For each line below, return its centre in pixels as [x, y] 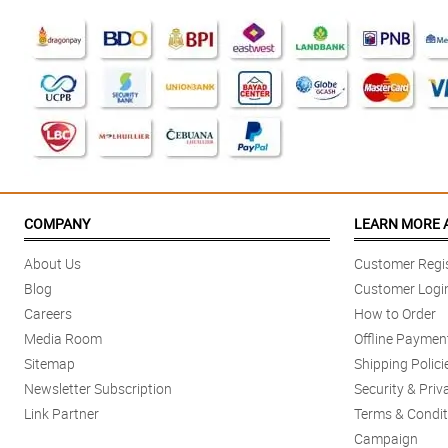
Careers [48, 314]
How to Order [395, 314]
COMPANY [57, 224]
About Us [52, 264]
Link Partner [61, 414]
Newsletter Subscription [98, 389]
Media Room [63, 339]
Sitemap [49, 364]
